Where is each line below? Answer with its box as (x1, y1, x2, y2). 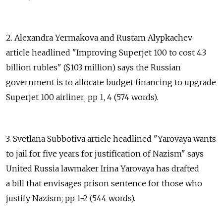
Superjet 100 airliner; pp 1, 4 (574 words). (6, 92, 158, 102)
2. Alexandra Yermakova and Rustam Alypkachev (6, 32, 192, 43)
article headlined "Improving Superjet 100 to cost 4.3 (6, 47, 206, 57)
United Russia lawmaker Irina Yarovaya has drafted (6, 163, 199, 173)
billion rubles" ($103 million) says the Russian (6, 62, 181, 72)
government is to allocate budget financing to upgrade (6, 77, 216, 87)
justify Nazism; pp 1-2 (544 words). (6, 193, 135, 203)
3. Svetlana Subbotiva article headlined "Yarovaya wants (6, 133, 216, 144)
